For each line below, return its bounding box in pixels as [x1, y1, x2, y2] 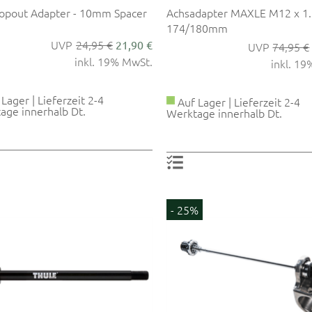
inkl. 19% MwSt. [74, 53, 153, 69]
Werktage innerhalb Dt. [166, 104, 282, 120]
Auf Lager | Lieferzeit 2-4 [174, 93, 300, 109]
